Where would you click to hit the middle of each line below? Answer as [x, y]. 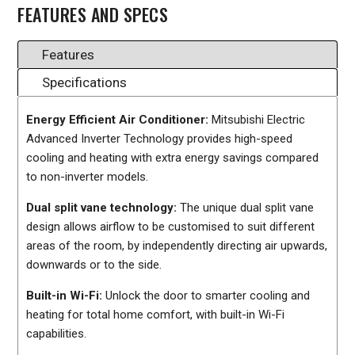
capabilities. [57, 334]
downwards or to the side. [94, 265]
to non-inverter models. [88, 177]
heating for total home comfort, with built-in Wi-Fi [156, 315]
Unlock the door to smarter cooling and [206, 296]
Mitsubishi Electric [259, 120]
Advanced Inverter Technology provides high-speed [160, 139]
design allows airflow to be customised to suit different [171, 227]
